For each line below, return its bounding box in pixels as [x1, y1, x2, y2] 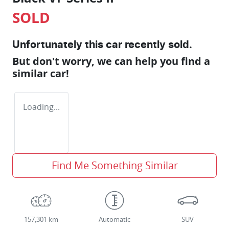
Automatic [98, 215, 130, 224]
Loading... [23, 101, 60, 113]
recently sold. [122, 40, 192, 51]
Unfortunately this [12, 40, 106, 51]
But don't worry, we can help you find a [12, 54, 210, 68]
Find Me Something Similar [51, 158, 178, 173]
